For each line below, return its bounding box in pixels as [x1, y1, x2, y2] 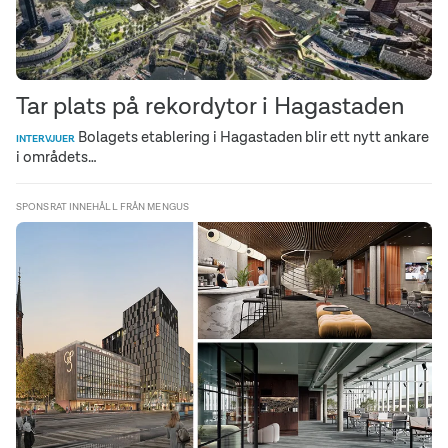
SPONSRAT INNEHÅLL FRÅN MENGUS [16, 199, 189, 213]
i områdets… [16, 146, 97, 166]
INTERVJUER [16, 131, 75, 145]
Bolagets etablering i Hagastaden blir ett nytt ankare [75, 126, 429, 146]
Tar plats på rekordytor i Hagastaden [16, 89, 404, 121]
